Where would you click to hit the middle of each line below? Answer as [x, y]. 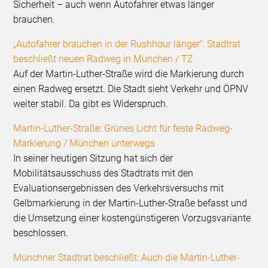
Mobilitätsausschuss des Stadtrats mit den [103, 173]
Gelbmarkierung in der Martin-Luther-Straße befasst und [130, 203]
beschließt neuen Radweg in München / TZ [103, 59]
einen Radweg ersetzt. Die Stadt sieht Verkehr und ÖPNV [131, 89]
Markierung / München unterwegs [84, 144]
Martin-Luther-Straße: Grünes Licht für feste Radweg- [123, 129]
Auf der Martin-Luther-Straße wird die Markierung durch [129, 74]
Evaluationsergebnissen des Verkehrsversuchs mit [119, 188]
